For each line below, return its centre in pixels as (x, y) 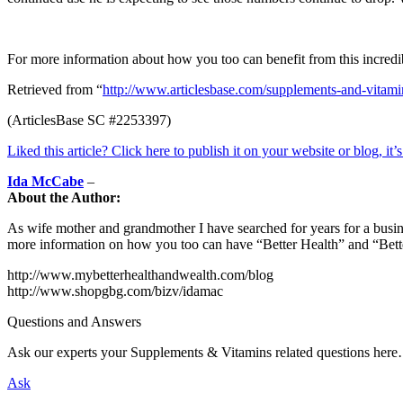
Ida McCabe (45, 181)
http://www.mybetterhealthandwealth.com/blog (140, 274)
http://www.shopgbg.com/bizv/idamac (115, 291)
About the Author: (64, 197)
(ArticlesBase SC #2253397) (89, 120)
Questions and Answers (74, 321)
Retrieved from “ (55, 89)
